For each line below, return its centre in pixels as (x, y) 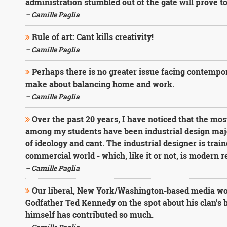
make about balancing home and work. (100, 84)
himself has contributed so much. (89, 215)
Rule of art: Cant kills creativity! (91, 37)
